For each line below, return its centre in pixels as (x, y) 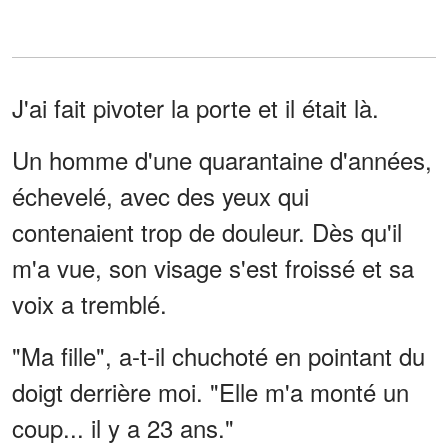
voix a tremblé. (89, 303)
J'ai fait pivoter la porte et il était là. (195, 107)
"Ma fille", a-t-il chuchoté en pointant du (218, 355)
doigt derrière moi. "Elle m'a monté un (210, 391)
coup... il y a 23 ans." (123, 427)
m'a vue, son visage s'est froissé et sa (213, 267)
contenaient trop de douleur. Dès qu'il (207, 231)
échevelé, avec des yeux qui (160, 195)
